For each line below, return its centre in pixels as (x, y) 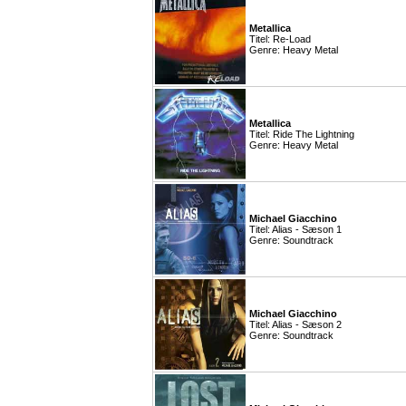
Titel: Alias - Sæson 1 (295, 229)
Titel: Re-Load (280, 39)
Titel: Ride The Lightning (302, 134)
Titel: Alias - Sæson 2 (295, 324)
